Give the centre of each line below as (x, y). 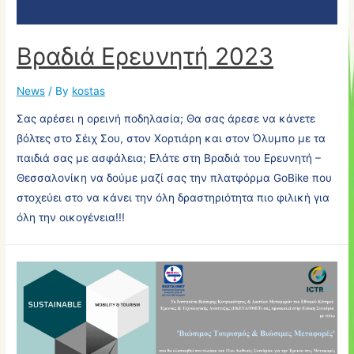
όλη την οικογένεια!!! (71, 218)
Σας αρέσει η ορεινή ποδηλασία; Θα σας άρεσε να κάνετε (166, 119)
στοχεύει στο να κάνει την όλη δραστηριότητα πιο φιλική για (173, 198)
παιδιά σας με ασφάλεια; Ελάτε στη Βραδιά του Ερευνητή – (169, 158)
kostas (89, 90)
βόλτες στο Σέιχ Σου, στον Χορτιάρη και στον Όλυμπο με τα (171, 139)
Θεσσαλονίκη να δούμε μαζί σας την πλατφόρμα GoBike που (175, 178)
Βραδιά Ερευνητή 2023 (145, 56)
